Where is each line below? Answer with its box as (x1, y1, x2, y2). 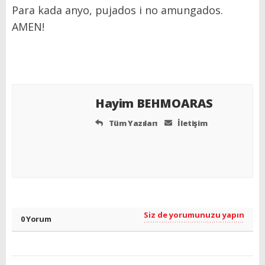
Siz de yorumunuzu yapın (144, 209, 244, 221)
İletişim (176, 117, 208, 128)
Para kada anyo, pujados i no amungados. (12, 2, 223, 17)
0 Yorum (21, 214, 51, 225)
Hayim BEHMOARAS (95, 95, 216, 111)
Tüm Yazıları (107, 117, 157, 128)
